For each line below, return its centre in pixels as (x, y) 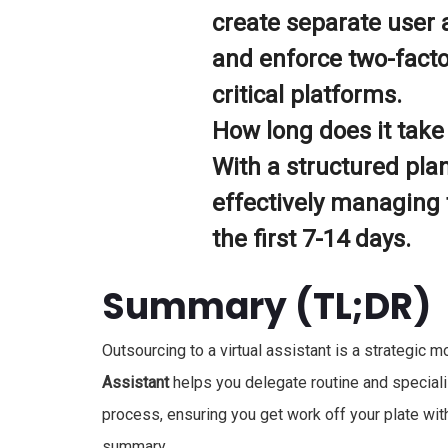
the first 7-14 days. (311, 239)
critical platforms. (307, 95)
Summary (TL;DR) (266, 307)
